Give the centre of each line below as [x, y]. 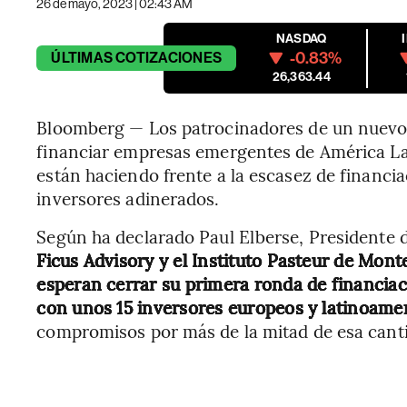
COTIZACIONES [169, 58]
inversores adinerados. [128, 198]
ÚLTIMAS [82, 58]
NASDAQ [302, 39]
